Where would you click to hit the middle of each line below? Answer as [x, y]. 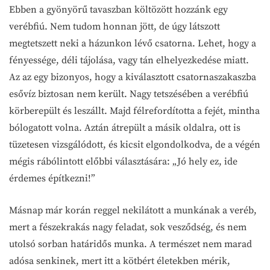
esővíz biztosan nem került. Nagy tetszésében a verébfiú [129, 94]
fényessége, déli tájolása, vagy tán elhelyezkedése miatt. [129, 60]
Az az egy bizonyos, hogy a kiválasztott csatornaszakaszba [133, 77]
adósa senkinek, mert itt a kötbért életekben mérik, [120, 261]
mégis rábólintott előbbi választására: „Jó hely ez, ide [123, 161]
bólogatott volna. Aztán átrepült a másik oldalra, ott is [125, 127]
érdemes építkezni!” [52, 178]
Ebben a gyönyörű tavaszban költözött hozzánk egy [118, 9]
